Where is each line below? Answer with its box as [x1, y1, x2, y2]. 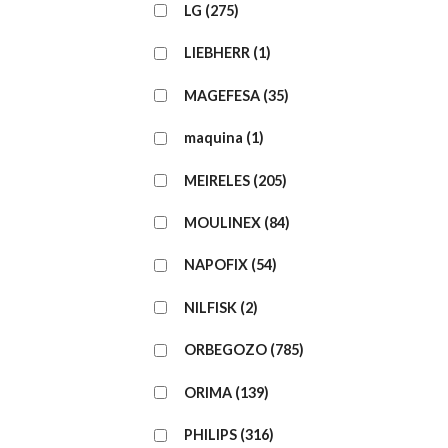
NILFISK [184, 298, 237, 316]
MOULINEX [184, 214, 261, 232]
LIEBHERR [184, 44, 250, 62]
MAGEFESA [184, 86, 260, 104]
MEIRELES [184, 171, 250, 189]
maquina [184, 129, 243, 147]
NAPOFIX [184, 256, 248, 274]
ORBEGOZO [184, 341, 267, 359]
